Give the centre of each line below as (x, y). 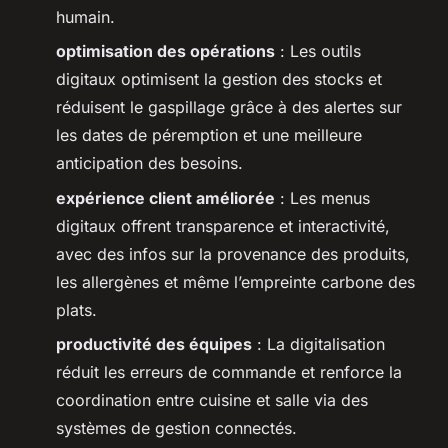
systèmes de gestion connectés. (176, 428)
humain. (85, 16)
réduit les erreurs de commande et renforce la (229, 372)
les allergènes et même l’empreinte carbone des (235, 281)
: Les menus (322, 197)
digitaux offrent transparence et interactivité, (223, 225)
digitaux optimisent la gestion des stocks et (219, 79)
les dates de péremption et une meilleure (209, 135)
